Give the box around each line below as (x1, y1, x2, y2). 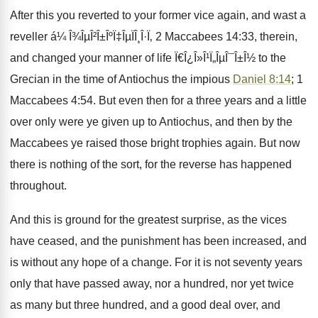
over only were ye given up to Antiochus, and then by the (10, 116, 292, 128)
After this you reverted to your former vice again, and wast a (10, 9, 306, 21)
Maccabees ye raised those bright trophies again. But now (10, 137, 300, 149)
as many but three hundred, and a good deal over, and (10, 299, 280, 311)
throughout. (10, 180, 67, 192)
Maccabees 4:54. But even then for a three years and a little (10, 94, 307, 106)
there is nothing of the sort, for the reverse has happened (10, 158, 292, 170)
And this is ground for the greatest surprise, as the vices (10, 214, 287, 226)
